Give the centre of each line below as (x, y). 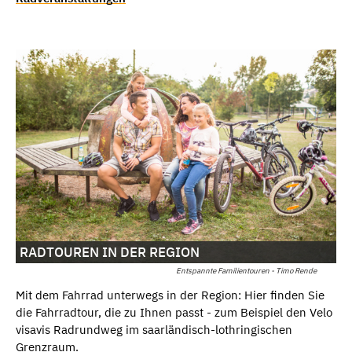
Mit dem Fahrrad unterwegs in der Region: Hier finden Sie (170, 295)
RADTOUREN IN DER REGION (110, 253)
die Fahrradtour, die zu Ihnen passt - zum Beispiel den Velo (174, 313)
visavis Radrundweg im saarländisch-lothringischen (154, 330)
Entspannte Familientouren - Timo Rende (246, 271)
